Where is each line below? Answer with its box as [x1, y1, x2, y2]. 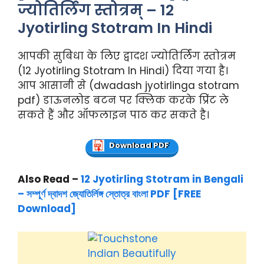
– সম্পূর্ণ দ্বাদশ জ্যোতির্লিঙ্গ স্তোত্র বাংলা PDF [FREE [18, 187, 201, 202]
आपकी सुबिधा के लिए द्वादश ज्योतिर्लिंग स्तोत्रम [18, 49, 236, 64]
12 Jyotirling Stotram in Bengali [81, 172, 243, 187]
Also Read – [18, 172, 81, 187]
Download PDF [107, 140, 170, 151]
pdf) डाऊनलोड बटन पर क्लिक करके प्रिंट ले [18, 93, 229, 108]
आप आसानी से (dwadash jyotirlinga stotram [18, 78, 239, 93]
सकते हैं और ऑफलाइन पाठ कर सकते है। [18, 108, 209, 123]
